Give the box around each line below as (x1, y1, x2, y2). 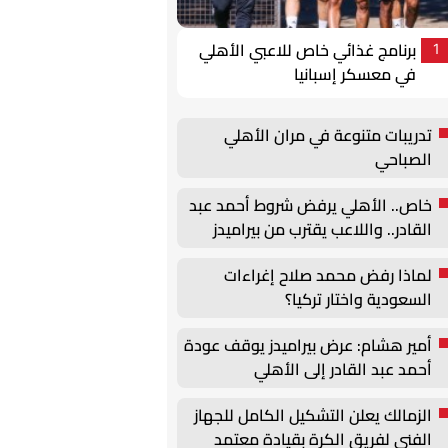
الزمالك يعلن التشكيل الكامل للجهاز (194, 400, 432, 430)
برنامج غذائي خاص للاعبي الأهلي (199, 35, 417, 65)
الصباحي (375, 144, 432, 174)
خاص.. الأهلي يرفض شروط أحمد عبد (189, 190, 432, 220)
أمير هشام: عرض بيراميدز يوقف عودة (184, 330, 432, 360)
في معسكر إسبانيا (294, 59, 417, 89)
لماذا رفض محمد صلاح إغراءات (224, 260, 432, 290)
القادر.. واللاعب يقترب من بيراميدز (213, 214, 432, 244)
